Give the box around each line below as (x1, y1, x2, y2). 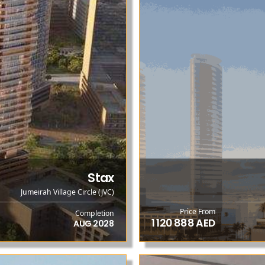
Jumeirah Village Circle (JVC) (20, 187, 114, 198)
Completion (75, 208, 114, 218)
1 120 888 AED (151, 216, 215, 231)
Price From (179, 206, 215, 217)
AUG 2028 (73, 217, 114, 230)
